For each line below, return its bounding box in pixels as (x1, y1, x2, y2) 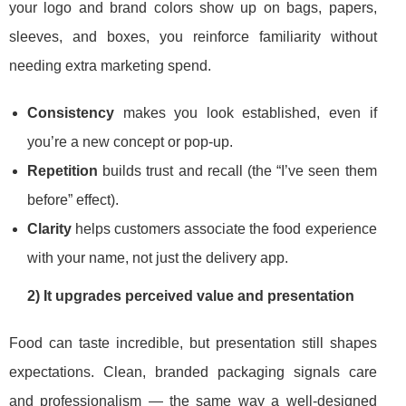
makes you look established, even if (114, 105, 377, 121)
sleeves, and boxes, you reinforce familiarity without (9, 29, 377, 45)
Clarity (27, 221, 72, 237)
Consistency (27, 105, 114, 121)
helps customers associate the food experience (72, 221, 377, 237)
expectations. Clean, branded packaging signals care (9, 364, 377, 381)
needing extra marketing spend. (9, 58, 211, 74)
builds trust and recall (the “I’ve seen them (98, 163, 377, 179)
